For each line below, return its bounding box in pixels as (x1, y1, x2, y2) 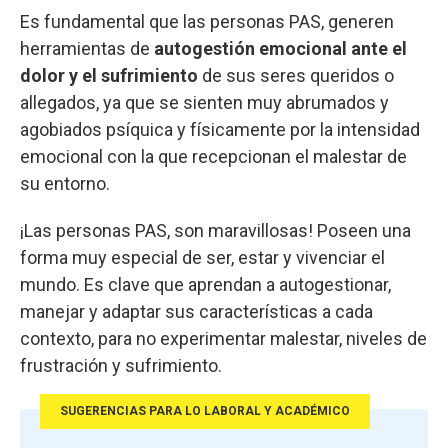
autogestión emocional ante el (154, 37, 407, 59)
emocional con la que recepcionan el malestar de (20, 145, 407, 167)
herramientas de (20, 37, 154, 59)
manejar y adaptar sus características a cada (20, 300, 373, 322)
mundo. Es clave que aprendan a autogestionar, (20, 273, 391, 295)
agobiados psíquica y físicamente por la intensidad (20, 118, 420, 140)
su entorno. (20, 172, 110, 194)
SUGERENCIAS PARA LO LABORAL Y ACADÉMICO (60, 403, 350, 418)
